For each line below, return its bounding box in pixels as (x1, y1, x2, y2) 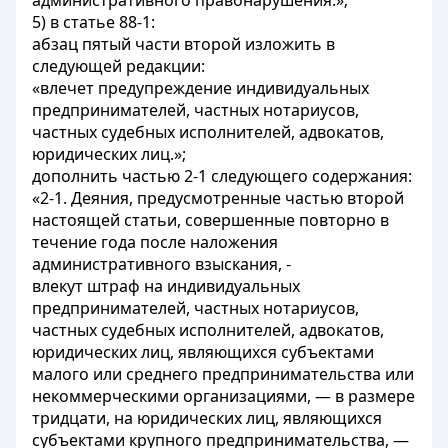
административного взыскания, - (32, 253, 291, 275)
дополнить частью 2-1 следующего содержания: (32, 165, 412, 187)
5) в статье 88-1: (32, 11, 155, 33)
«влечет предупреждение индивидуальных (32, 77, 369, 99)
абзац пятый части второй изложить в (32, 33, 335, 55)
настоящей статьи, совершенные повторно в (32, 209, 389, 231)
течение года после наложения (32, 231, 278, 253)
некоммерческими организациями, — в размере (32, 385, 415, 407)
